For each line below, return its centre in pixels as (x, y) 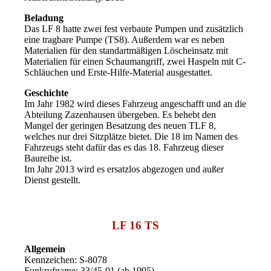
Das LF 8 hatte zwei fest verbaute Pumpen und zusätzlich (134, 29)
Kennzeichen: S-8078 (66, 260)
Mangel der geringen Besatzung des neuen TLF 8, (120, 126)
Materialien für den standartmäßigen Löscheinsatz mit (126, 51)
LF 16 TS (135, 226)
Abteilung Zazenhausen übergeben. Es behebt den (120, 115)
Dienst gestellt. (53, 180)
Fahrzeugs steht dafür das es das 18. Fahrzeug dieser (124, 148)
